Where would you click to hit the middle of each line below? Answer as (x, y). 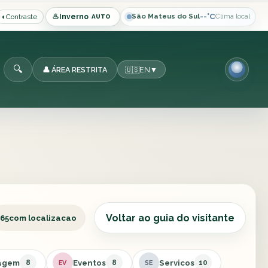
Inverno (74, 16)
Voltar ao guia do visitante (170, 218)
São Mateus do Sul (165, 16)
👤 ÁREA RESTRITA (74, 69)
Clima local (232, 16)
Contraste (22, 16)
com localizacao (42, 218)
